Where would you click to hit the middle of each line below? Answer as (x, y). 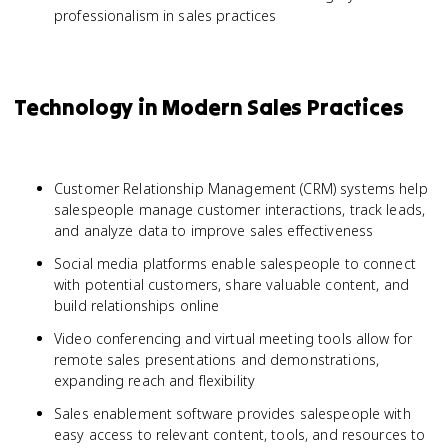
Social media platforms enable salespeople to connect (235, 263)
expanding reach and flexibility (155, 380)
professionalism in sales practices (165, 15)
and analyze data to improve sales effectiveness (214, 230)
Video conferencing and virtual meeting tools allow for (233, 338)
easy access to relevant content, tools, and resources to (240, 434)
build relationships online (137, 305)
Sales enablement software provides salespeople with (232, 413)
